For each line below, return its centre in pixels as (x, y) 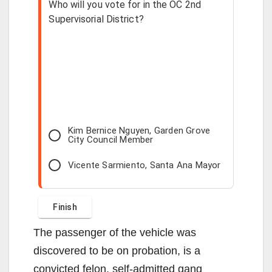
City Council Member (110, 140)
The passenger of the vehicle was (115, 233)
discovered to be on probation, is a (117, 251)
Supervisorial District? (96, 19)
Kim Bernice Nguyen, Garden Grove (139, 131)
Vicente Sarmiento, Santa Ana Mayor (144, 165)
